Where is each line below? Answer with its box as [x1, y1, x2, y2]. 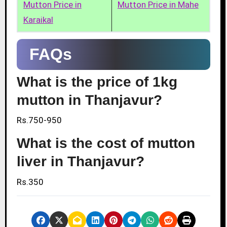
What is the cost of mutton [16, 135, 195, 152]
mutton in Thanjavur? [16, 92, 162, 108]
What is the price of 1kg [16, 74, 177, 90]
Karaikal [23, 14, 53, 25]
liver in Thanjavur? [16, 154, 144, 170]
